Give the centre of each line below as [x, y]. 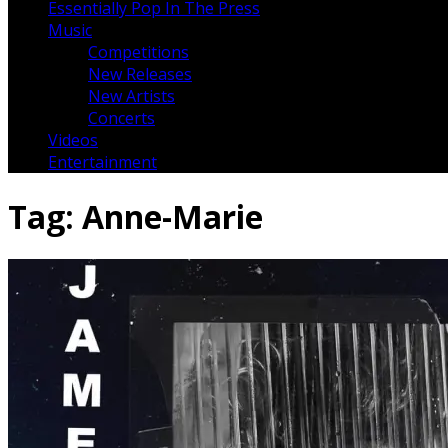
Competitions [138, 52]
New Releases [140, 74]
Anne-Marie [172, 216]
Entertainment [102, 162]
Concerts [121, 118]
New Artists [131, 96]
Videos [73, 140]
